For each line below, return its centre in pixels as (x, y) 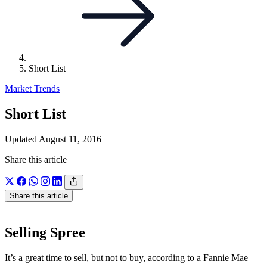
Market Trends (32, 89)
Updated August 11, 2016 (53, 139)
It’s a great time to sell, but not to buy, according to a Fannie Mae (126, 257)
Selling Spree (45, 232)
